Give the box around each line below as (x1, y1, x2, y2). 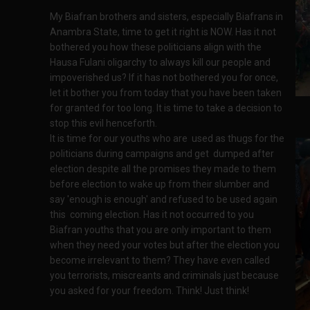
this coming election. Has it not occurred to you (50, 209, 254, 220)
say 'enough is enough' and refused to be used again (50, 194, 277, 205)
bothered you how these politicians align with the (50, 42, 262, 53)
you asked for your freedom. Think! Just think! (50, 285, 249, 296)
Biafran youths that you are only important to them (50, 224, 271, 235)
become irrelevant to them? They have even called (50, 255, 270, 266)
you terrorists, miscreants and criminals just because (50, 270, 279, 281)
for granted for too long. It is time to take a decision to (50, 102, 282, 113)
